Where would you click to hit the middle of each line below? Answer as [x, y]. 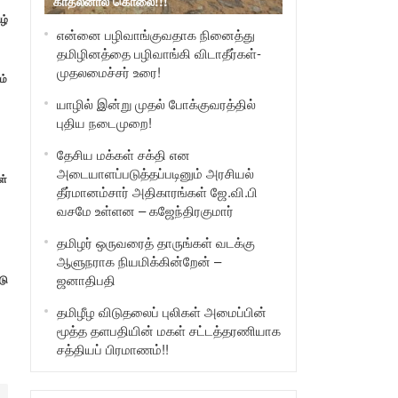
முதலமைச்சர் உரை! [108, 72]
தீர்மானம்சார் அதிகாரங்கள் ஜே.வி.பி [157, 191]
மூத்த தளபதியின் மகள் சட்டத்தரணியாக [168, 330]
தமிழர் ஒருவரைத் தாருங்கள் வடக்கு [155, 242]
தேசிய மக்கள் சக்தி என [123, 154]
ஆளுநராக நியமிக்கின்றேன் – [139, 261]
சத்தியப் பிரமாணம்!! [112, 349]
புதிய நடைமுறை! [104, 122]
